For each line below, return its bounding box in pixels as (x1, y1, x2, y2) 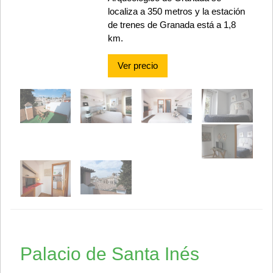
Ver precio (117, 60, 158, 71)
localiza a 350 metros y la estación (107, 5, 245, 16)
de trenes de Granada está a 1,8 (107, 19, 236, 30)
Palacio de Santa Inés (20, 244, 199, 264)
